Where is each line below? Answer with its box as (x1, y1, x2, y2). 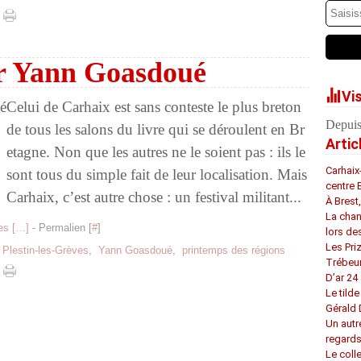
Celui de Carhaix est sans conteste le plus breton (6, 98, 301, 115)
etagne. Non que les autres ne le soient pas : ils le (6, 143, 305, 160)
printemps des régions (182, 244, 285, 256)
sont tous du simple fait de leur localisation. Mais (6, 166, 307, 183)
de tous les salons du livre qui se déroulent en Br (6, 121, 305, 138)
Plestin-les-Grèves (2, 244, 89, 256)
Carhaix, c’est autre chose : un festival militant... (6, 189, 301, 205)
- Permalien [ (29, 222, 92, 234)
